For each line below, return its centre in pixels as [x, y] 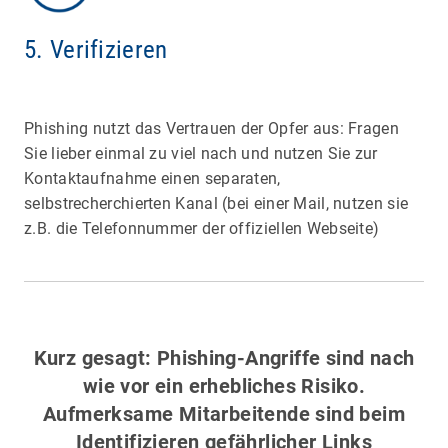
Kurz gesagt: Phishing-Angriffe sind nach [224, 358]
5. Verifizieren [96, 50]
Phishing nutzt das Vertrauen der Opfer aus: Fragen [211, 129]
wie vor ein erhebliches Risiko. [224, 386]
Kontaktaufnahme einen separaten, [152, 179]
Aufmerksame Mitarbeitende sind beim [224, 414]
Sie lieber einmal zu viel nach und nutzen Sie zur [201, 154]
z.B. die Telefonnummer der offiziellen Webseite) [202, 229]
